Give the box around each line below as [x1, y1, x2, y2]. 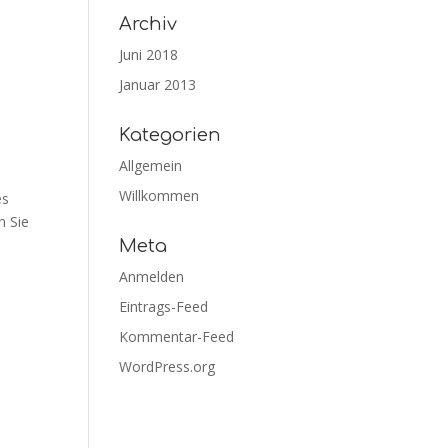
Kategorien [119, 125, 222, 145]
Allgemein [119, 156, 183, 175]
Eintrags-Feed [119, 297, 209, 316]
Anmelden [119, 267, 185, 286]
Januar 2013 [119, 75, 197, 94]
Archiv [119, 14, 178, 34]
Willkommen [119, 186, 200, 205]
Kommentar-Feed [119, 327, 235, 346]
